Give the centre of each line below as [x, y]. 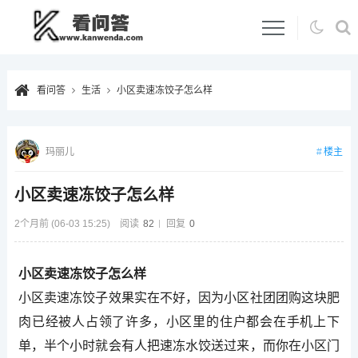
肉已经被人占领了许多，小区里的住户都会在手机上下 [179, 321]
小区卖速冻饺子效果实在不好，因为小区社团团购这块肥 [179, 297]
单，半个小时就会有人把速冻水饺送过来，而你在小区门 [179, 345]
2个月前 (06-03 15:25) [62, 223]
